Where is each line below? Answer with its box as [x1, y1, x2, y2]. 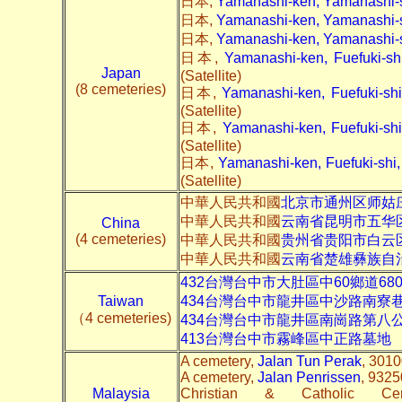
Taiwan [98, 293, 144, 309]
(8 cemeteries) [75, 81, 166, 97]
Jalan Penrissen [257, 369, 361, 385]
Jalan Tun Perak [257, 353, 362, 369]
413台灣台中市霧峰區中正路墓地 [179, 330, 391, 346]
